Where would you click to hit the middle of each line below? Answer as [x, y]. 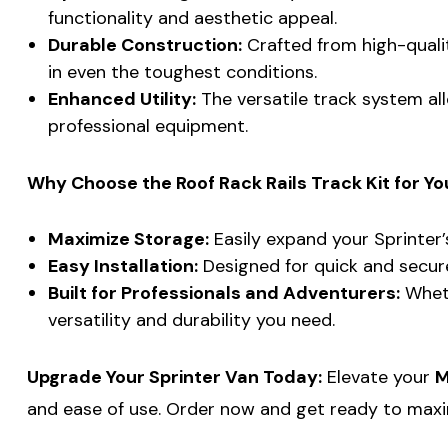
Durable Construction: [144, 44]
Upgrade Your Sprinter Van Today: [174, 376]
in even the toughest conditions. [182, 71]
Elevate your [378, 376]
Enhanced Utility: [121, 98]
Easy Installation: [122, 265]
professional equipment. [147, 125]
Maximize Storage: [128, 238]
